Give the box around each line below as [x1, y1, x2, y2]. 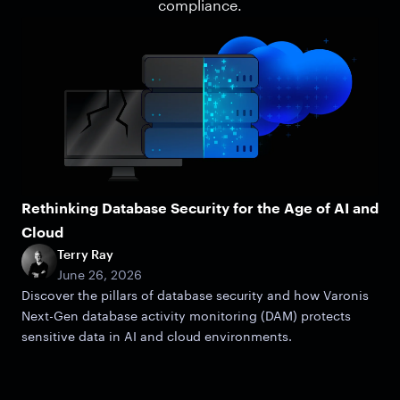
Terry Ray [57, 246, 113, 262]
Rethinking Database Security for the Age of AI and [21, 199, 379, 217]
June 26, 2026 [57, 267, 142, 283]
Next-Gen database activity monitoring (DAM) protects [21, 308, 351, 324]
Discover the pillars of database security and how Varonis [21, 287, 369, 304]
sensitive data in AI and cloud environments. [21, 329, 292, 345]
